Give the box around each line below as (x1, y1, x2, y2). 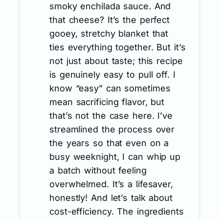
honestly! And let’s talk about (49, 192, 173, 203)
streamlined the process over (49, 124, 175, 134)
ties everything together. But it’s (49, 42, 186, 52)
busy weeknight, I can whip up (49, 151, 181, 162)
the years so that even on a (49, 137, 169, 148)
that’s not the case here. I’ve (49, 110, 173, 121)
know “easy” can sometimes (49, 83, 171, 93)
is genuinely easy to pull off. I (49, 69, 175, 80)
